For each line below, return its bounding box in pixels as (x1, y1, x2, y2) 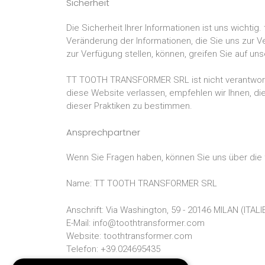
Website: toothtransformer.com (66, 230, 192, 241)
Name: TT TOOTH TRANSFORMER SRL (66, 178, 217, 189)
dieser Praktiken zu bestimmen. (66, 101, 192, 111)
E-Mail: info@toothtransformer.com (66, 217, 205, 228)
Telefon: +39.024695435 (66, 243, 160, 254)
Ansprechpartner (66, 125, 140, 138)
